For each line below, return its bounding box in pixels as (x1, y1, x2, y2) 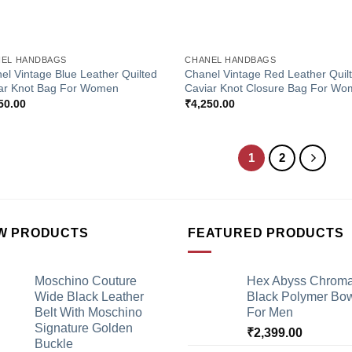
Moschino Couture (35, 274, 137, 288)
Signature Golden (35, 321, 133, 335)
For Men (247, 306, 293, 320)
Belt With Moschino (35, 306, 142, 320)
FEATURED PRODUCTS (188, 225, 344, 240)
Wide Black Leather (35, 290, 144, 304)
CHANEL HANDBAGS (185, 54, 277, 64)
